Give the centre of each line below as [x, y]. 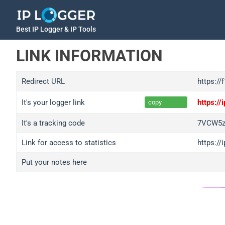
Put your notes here [54, 162]
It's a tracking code [53, 123]
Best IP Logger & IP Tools [56, 29]
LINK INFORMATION [89, 56]
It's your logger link [53, 102]
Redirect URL [43, 81]
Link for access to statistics [69, 143]
